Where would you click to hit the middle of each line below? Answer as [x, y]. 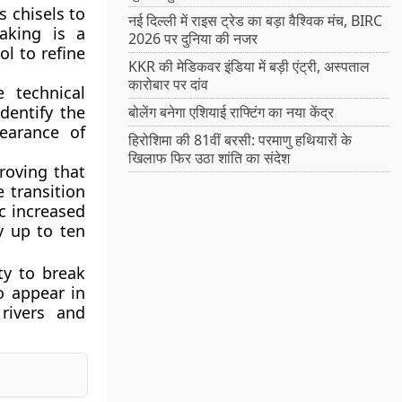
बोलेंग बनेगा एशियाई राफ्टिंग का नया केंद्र [232, 113]
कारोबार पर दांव [169, 85]
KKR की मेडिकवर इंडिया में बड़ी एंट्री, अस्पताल [249, 67]
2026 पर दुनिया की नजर [193, 39]
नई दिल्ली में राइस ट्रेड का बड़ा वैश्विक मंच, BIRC [256, 21]
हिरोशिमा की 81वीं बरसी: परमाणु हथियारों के [240, 140]
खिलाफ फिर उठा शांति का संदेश [210, 158]
